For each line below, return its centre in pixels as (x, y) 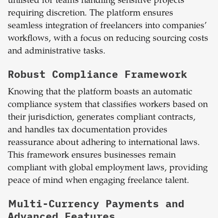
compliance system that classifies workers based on (108, 105)
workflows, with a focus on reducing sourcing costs (108, 39)
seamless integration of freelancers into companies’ (107, 27)
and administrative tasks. (57, 52)
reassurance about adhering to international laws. (104, 143)
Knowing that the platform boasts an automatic (100, 93)
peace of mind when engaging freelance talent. (99, 181)
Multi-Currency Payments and (96, 204)
